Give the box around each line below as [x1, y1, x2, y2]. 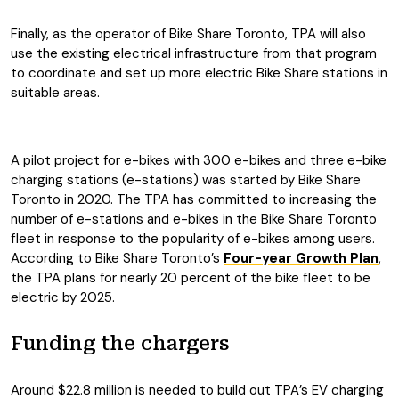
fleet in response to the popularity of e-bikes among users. [11, 230, 375, 248]
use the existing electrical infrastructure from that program [11, 45, 377, 62]
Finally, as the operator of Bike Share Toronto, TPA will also [11, 25, 366, 43]
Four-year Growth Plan [224, 249, 379, 267]
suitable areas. [11, 84, 100, 102]
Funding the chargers [11, 332, 230, 354]
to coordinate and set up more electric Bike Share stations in [11, 64, 387, 82]
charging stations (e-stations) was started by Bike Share [11, 171, 361, 189]
